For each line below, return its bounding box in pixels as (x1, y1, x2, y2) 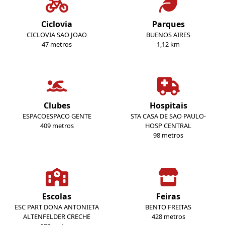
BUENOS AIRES (146, 30, 190, 40)
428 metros (151, 212, 185, 221)
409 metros (40, 121, 74, 131)
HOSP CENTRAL (145, 121, 191, 131)
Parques (152, 19, 185, 30)
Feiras (156, 191, 180, 202)
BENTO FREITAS (145, 202, 191, 212)
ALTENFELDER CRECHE (23, 212, 90, 221)
